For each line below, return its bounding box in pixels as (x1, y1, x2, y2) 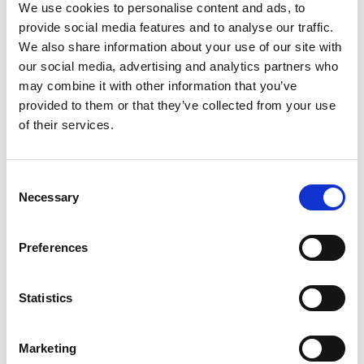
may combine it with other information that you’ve (19, 79, 297, 93)
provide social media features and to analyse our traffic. (19, 20, 334, 34)
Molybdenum (77, 153, 156, 170)
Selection (6, 193, 55, 207)
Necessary (19, 190, 79, 204)
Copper (77, 80, 121, 97)
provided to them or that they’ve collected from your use (19, 98, 336, 112)
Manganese (77, 104, 148, 121)
